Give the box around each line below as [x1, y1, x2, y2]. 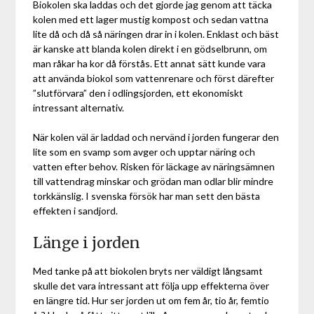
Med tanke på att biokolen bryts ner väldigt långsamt [33, 264, 264, 277]
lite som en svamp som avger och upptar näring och [33, 145, 256, 158]
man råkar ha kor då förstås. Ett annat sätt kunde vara [33, 57, 266, 69]
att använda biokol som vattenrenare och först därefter [33, 71, 275, 84]
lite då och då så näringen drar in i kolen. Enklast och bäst [33, 27, 280, 40]
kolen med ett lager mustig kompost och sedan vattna [33, 13, 269, 25]
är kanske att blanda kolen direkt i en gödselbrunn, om [33, 42, 268, 55]
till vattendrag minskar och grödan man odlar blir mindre [33, 175, 274, 187]
